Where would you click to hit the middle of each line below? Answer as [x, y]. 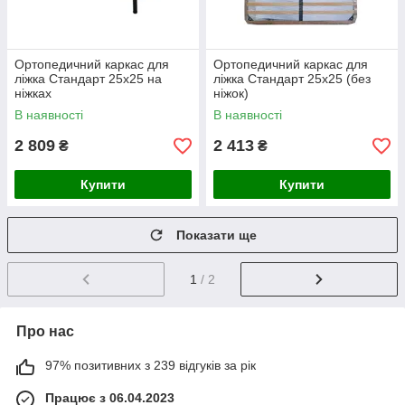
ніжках [33, 94]
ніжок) [231, 94]
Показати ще [217, 235]
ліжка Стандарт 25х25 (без [292, 79]
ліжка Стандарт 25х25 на [88, 79]
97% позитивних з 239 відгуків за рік [151, 366]
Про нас [45, 332]
